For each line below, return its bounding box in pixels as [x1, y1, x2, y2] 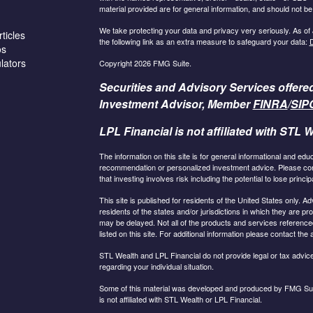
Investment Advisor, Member [99, 95, 253, 112]
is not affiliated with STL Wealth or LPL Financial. [99, 293, 262, 305]
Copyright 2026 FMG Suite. [99, 57, 191, 68]
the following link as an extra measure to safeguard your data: [99, 35, 310, 47]
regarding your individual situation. [99, 260, 214, 272]
